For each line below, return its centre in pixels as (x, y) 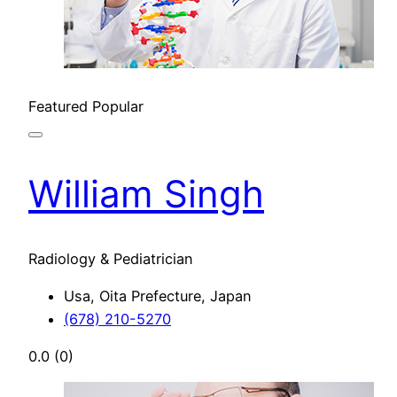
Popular (118, 106)
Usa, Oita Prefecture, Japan (158, 296)
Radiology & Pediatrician (111, 258)
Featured (60, 106)
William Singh (146, 193)
